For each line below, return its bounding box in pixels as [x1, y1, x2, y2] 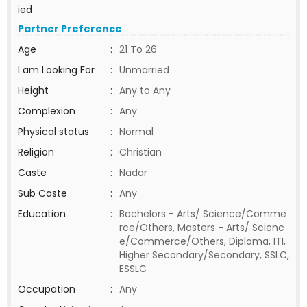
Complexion [18, 104, 75, 118]
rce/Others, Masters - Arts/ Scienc [119, 221, 284, 234]
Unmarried [119, 63, 169, 77]
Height [18, 84, 49, 97]
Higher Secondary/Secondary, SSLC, [119, 248, 289, 262]
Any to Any [119, 84, 171, 97]
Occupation [18, 282, 75, 296]
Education [18, 207, 66, 221]
